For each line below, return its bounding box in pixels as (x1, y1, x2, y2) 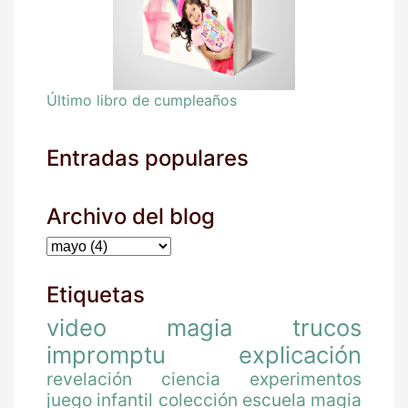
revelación (46, 367, 132, 390)
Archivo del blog (46, 202, 215, 229)
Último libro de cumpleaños (46, 90, 237, 109)
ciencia (161, 367, 220, 390)
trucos (292, 312, 362, 342)
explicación (239, 340, 362, 369)
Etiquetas (46, 280, 145, 308)
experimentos (250, 367, 362, 390)
